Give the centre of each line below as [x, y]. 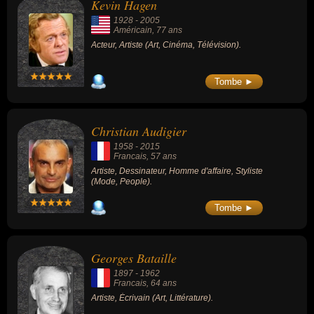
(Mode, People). [122, 182]
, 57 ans [162, 157]
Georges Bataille [134, 258]
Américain [133, 30]
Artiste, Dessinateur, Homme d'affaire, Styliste [177, 171]
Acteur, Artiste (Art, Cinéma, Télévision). [166, 45]
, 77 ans [167, 30]
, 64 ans [162, 283]
